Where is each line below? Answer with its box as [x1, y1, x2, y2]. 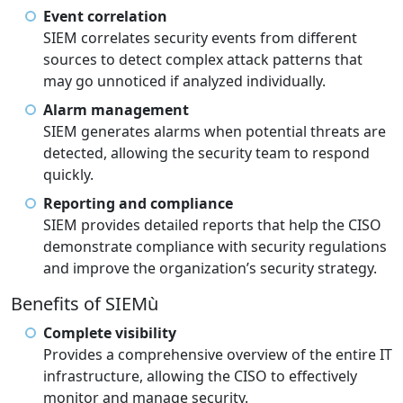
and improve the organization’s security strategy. [43, 258, 377, 279]
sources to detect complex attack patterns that [43, 49, 363, 70]
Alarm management [43, 100, 189, 121]
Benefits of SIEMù [11, 291, 158, 317]
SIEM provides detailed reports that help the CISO [43, 215, 381, 236]
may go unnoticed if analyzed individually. [43, 71, 326, 92]
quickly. [43, 165, 94, 185]
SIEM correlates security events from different [43, 28, 357, 49]
